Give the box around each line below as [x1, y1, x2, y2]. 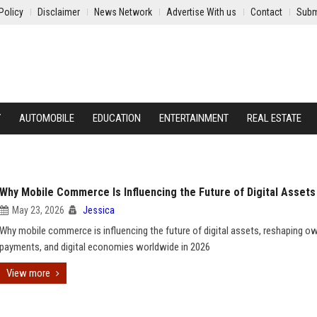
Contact [250, 6, 282, 18]
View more [6, 267, 50, 279]
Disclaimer [38, 6, 80, 18]
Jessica [83, 204, 115, 216]
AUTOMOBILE [19, 112, 74, 125]
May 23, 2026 [12, 204, 64, 216]
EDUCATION [93, 112, 141, 125]
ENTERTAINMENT [159, 112, 229, 125]
